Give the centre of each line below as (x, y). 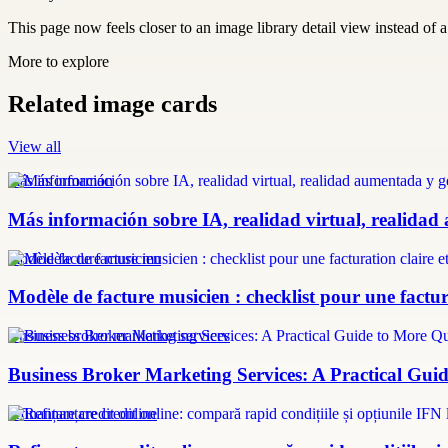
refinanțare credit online (82, 413)
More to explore (58, 62)
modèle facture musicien (84, 258)
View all (34, 147)
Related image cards (112, 104)
